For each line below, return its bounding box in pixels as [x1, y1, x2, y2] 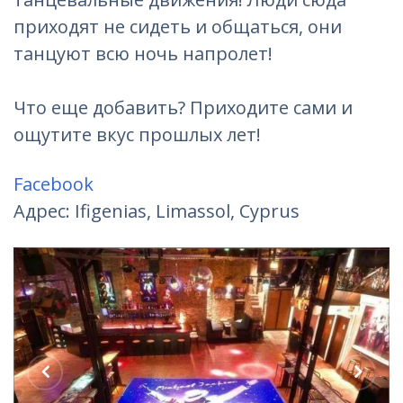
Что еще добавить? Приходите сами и [13, 95, 353, 120]
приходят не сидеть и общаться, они [13, 14, 342, 39]
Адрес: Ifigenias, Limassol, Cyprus [13, 199, 300, 223]
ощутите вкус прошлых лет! [13, 122, 261, 147]
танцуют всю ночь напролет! [13, 41, 273, 66]
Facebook [13, 172, 94, 196]
